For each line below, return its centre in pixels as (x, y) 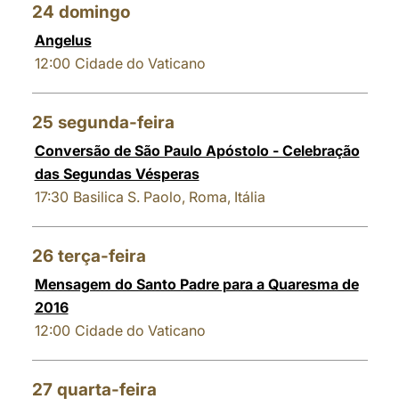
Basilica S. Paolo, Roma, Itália (169, 197)
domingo (94, 12)
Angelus (63, 40)
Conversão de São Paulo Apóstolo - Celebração (197, 151)
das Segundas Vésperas (117, 174)
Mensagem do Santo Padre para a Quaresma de (196, 284)
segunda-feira (116, 122)
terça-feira (102, 256)
